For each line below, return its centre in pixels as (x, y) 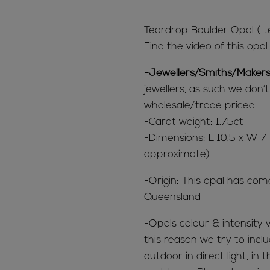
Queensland (172, 198)
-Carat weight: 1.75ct (194, 122)
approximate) (177, 155)
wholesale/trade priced (199, 106)
